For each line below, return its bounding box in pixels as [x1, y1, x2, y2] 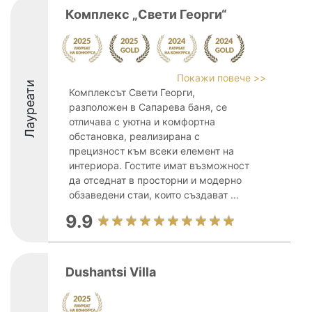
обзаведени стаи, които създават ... [69, 189, 239, 201]
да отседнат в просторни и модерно [69, 174, 242, 186]
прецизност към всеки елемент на [69, 145, 234, 157]
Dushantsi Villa [65, 265, 156, 279]
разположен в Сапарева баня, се [69, 101, 227, 113]
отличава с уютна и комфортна [69, 116, 215, 127]
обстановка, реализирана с [69, 130, 200, 142]
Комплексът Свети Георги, [69, 86, 195, 98]
